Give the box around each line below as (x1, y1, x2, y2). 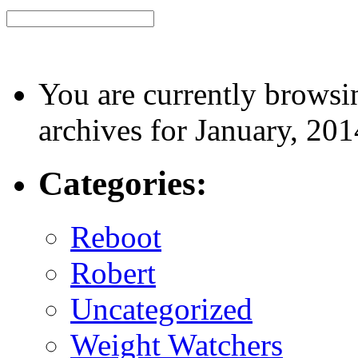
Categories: (38, 165, 207, 203)
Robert (70, 256, 156, 291)
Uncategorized (70, 292, 253, 327)
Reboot (70, 220, 161, 255)
